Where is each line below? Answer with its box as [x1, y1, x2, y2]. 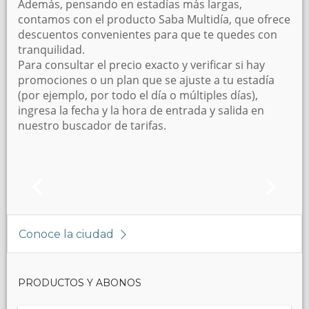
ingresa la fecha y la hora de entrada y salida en [18, 103, 264, 118]
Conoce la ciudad [19, 228, 117, 241]
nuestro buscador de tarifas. [18, 118, 166, 133]
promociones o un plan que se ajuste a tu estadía [18, 72, 275, 88]
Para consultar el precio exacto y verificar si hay [18, 57, 265, 72]
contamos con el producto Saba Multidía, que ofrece [18, 12, 290, 27]
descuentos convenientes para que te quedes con [18, 27, 277, 42]
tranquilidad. [18, 42, 85, 57]
